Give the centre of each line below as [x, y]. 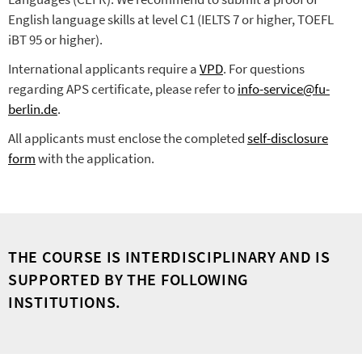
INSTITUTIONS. [65, 302]
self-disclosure [288, 139]
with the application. [96, 159]
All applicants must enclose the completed [128, 139]
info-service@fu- [284, 89]
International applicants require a [104, 69]
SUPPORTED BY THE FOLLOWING [129, 280]
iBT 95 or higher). [55, 40]
